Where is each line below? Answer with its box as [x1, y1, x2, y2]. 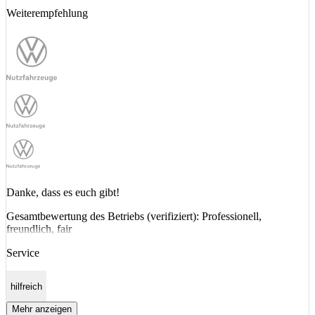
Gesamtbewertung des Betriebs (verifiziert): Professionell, [6, 210, 262, 223]
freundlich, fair [6, 223, 72, 236]
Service [6, 247, 39, 259]
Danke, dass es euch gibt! [6, 186, 120, 199]
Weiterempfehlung [6, 6, 88, 19]
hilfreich [11, 281, 42, 292]
